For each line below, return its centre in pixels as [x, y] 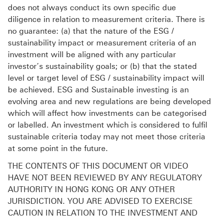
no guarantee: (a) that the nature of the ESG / [91, 31]
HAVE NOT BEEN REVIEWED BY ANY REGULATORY [105, 178]
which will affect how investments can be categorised [107, 113]
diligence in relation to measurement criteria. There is [106, 20]
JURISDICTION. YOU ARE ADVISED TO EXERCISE [100, 201]
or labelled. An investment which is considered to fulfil [108, 125]
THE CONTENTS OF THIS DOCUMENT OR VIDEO [98, 166]
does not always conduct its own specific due [92, 8]
